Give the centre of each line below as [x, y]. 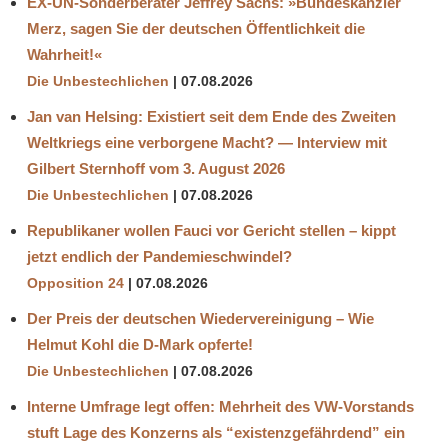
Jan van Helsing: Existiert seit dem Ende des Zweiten [211, 117]
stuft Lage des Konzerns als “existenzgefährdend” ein [216, 433]
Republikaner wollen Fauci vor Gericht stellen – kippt [211, 231]
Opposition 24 [75, 284]
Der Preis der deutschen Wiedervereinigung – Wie [200, 319]
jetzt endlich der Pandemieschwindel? [159, 257]
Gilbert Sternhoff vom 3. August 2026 [156, 169]
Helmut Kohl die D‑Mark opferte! [140, 345]
